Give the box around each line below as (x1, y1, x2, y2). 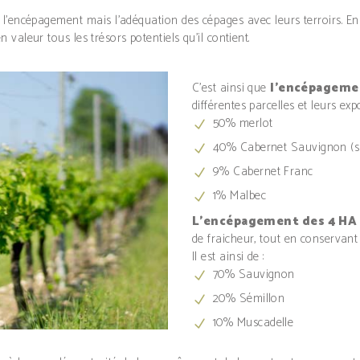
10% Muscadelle (213, 313, 294, 333)
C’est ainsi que (192, 78, 271, 99)
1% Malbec (213, 186, 267, 207)
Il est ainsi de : (192, 247, 264, 268)
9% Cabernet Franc (213, 162, 313, 182)
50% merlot (213, 113, 273, 134)
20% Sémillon (213, 288, 285, 309)
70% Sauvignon (213, 264, 295, 285)
